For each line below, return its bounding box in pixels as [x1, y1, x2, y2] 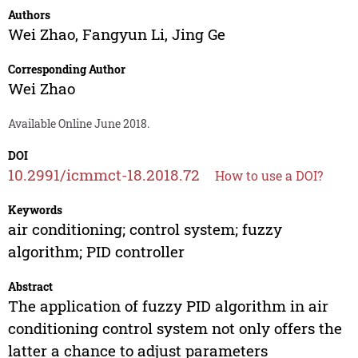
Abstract [7, 279, 53, 295]
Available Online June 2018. [7, 116, 149, 132]
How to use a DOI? [214, 167, 323, 185]
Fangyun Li [82, 24, 165, 45]
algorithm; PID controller [7, 241, 185, 262]
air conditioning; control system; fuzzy [7, 219, 282, 240]
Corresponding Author [7, 62, 125, 78]
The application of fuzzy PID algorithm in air [7, 296, 328, 316]
